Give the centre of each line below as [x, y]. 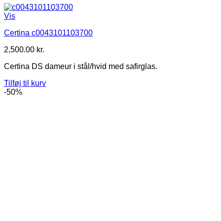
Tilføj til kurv [25, 83]
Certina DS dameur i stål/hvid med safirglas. [81, 67]
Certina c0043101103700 [48, 33]
